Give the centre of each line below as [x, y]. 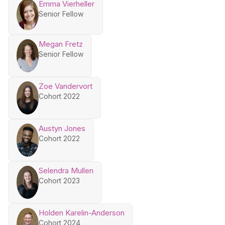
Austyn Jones [62, 128]
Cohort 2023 [59, 180]
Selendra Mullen [66, 170]
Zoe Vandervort [66, 86]
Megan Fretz [61, 44]
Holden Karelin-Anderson [82, 212]
